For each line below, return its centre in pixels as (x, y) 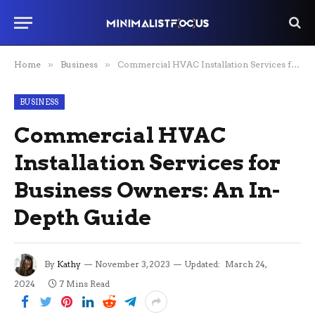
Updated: (202, 264)
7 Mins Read (85, 284)
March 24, (246, 264)
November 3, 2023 (133, 264)
